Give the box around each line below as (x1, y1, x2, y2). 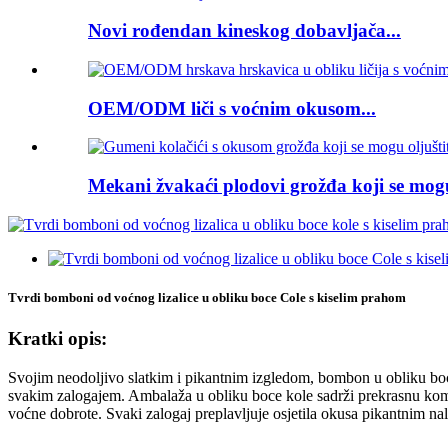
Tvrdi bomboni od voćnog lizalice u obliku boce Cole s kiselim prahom (8, 289, 406, 305)
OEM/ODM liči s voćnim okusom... (88, 97, 376, 119)
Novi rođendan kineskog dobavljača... (88, 20, 401, 42)
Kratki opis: (8, 328, 107, 350)
